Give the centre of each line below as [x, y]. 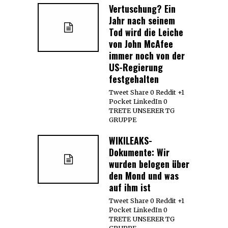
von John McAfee [141, 44]
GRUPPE [123, 120]
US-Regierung [136, 67]
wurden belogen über [149, 164]
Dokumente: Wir [139, 152]
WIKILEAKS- [131, 140]
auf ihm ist [130, 187]
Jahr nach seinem [142, 20]
